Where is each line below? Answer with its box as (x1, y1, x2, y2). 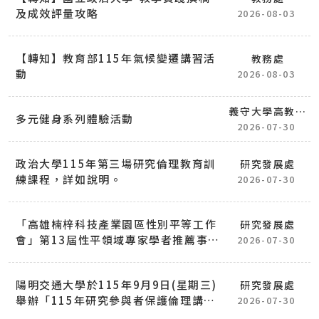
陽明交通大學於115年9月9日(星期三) (16, 276, 217, 292)
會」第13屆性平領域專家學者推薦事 (16, 231, 209, 247)
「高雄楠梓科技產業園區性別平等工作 (16, 216, 217, 231)
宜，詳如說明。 (16, 247, 99, 263)
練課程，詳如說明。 (16, 171, 122, 187)
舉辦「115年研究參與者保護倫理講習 (16, 292, 216, 308)
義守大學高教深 (229, 104, 307, 118)
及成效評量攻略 (16, 5, 99, 21)
